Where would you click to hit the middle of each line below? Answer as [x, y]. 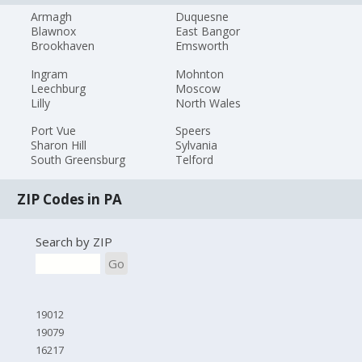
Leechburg [59, 88]
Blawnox [54, 31]
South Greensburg [78, 160]
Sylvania [196, 145]
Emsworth [202, 45]
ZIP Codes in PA [70, 199]
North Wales [208, 103]
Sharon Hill [59, 145]
